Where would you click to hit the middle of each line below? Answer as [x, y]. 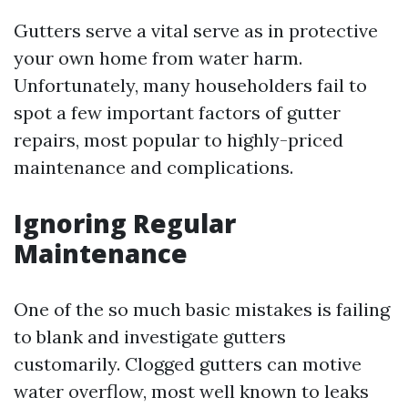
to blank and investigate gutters [150, 337]
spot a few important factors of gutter [177, 112]
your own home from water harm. [158, 58]
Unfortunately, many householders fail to [190, 85]
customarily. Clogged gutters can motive [188, 364]
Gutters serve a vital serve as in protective [196, 31]
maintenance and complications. [153, 167]
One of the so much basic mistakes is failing [202, 309]
